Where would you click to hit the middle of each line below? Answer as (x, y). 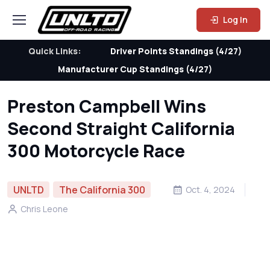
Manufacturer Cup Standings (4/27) (135, 69)
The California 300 (102, 190)
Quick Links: (55, 51)
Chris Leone (44, 209)
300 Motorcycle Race (96, 151)
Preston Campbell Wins (107, 106)
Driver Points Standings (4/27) (176, 51)
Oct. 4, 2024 (211, 189)
